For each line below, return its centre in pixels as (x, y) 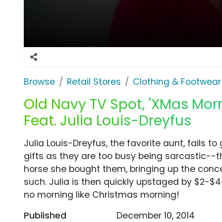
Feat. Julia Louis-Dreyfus (108, 120)
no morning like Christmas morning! (102, 194)
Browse (39, 82)
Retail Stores (94, 82)
